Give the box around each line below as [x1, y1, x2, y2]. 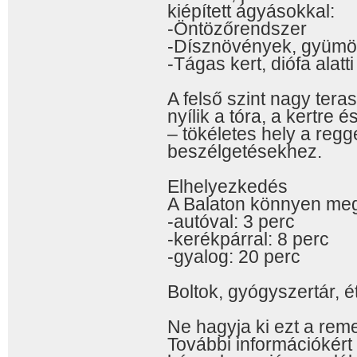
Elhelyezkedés [167, 176, 288, 197]
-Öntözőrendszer [167, 18, 307, 39]
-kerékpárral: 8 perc [167, 229, 329, 249]
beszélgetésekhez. [167, 141, 322, 162]
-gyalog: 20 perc [167, 246, 300, 267]
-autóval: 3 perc [167, 211, 295, 232]
